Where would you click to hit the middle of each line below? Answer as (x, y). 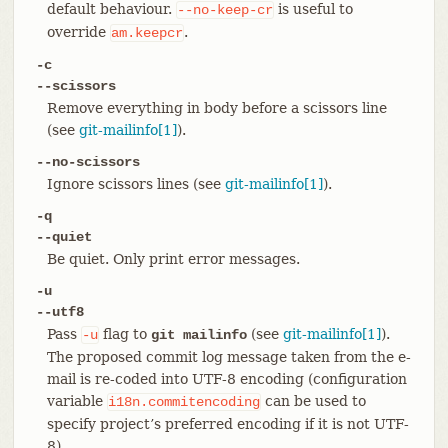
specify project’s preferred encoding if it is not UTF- (227, 423)
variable (76, 400)
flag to (124, 333)
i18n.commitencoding (183, 401)
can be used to (313, 400)
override (78, 31)
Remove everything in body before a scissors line (216, 107)
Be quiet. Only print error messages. (173, 258)
